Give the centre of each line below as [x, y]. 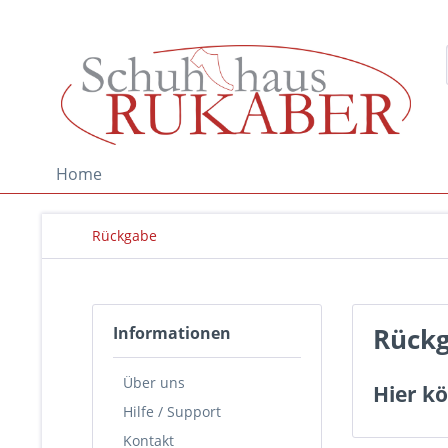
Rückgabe [124, 235]
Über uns [154, 382]
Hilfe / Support [172, 411]
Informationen [172, 333]
